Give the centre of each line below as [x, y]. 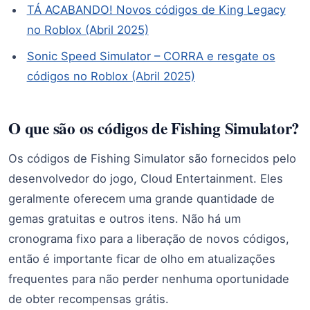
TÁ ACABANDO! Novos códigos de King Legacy [156, 10]
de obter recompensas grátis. [89, 299]
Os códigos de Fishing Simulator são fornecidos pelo [152, 158]
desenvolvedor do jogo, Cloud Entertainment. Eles [146, 178]
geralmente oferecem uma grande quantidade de [142, 198]
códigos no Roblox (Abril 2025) [111, 76]
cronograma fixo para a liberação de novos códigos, [149, 238]
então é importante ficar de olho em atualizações [142, 258]
